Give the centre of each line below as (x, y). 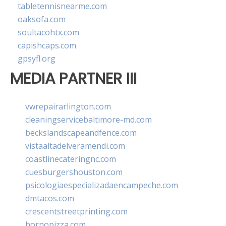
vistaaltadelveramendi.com (75, 146)
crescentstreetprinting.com (76, 211)
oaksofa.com (42, 19)
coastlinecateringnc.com (71, 159)
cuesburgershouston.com (74, 172)
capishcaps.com (47, 46)
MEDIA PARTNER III (73, 79)
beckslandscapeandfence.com (81, 132)
